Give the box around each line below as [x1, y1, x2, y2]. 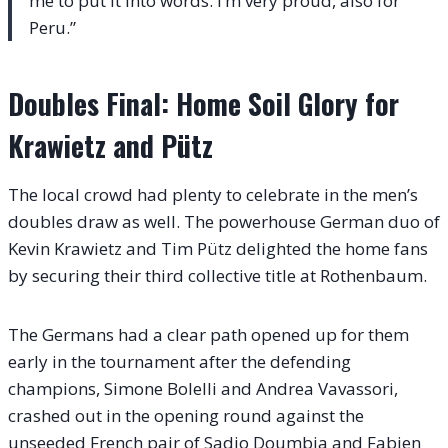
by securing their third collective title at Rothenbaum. [8, 263, 427, 287]
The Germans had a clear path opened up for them [8, 322, 409, 346]
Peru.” [29, 15, 76, 39]
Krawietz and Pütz [8, 124, 213, 166]
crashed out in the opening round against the [8, 403, 364, 427]
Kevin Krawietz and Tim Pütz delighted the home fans [8, 236, 428, 260]
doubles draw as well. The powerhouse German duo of [8, 209, 440, 233]
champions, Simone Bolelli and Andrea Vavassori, [8, 376, 398, 400]
